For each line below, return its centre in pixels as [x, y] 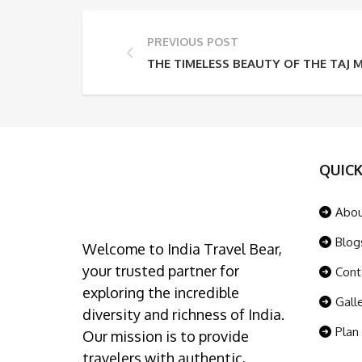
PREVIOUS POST [193, 42]
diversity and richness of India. [183, 315]
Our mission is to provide [166, 337]
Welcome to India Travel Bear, [182, 249]
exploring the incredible [161, 293]
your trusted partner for [161, 271]
